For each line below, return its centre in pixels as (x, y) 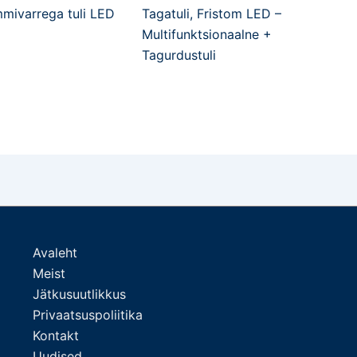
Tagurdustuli (179, 55)
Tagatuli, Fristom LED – (212, 13)
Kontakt (55, 335)
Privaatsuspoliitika (87, 315)
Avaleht (55, 253)
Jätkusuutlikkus (79, 294)
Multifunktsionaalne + (207, 34)
